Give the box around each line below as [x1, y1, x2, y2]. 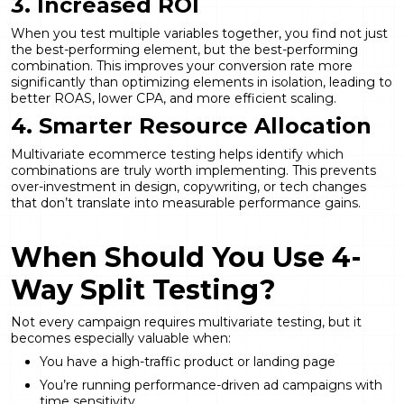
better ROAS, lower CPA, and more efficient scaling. [11, 89, 336, 106]
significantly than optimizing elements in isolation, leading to [11, 73, 392, 90]
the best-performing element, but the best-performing [11, 41, 358, 58]
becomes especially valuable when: [11, 329, 231, 346]
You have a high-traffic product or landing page [40, 353, 335, 370]
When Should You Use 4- [11, 240, 362, 274]
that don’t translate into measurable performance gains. [11, 194, 361, 211]
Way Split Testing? [11, 272, 276, 307]
